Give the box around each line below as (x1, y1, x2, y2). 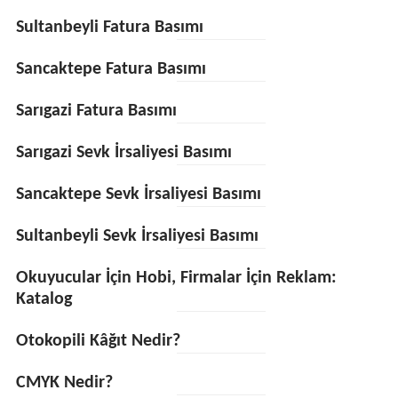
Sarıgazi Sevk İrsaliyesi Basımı (15, 144, 232, 162)
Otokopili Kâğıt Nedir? (15, 332, 180, 350)
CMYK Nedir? (15, 374, 113, 392)
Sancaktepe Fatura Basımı (15, 60, 206, 78)
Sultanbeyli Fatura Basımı (15, 19, 203, 36)
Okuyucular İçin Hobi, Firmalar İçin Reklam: (15, 269, 337, 287)
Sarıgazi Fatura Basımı (15, 102, 177, 120)
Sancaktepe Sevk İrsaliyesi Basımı (15, 186, 261, 203)
